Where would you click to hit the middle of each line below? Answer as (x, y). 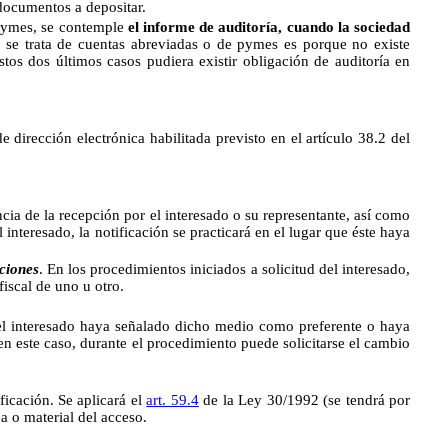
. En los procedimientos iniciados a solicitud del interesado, (224, 269)
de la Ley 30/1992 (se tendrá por (304, 400)
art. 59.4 (172, 400)
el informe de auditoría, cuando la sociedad (269, 27)
